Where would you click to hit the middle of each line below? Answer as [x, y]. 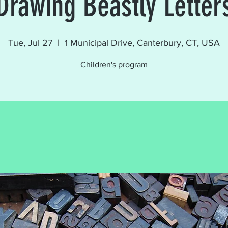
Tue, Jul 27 [30, 43]
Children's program [114, 64]
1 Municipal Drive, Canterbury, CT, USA [142, 43]
